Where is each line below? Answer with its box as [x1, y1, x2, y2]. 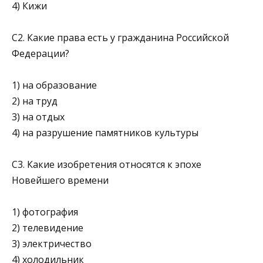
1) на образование [12, 79, 97, 92]
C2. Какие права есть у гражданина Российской [12, 31, 229, 44]
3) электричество [12, 237, 92, 251]
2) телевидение [12, 221, 83, 235]
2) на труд [12, 95, 58, 108]
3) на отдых [12, 110, 65, 124]
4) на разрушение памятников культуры [12, 126, 198, 140]
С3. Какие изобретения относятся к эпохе [12, 158, 201, 171]
